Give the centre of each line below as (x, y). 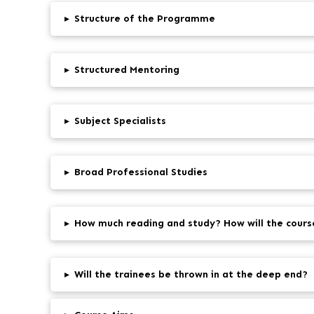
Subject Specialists (120, 121)
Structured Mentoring (127, 70)
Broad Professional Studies (141, 172)
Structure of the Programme (145, 19)
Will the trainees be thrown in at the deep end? (191, 275)
